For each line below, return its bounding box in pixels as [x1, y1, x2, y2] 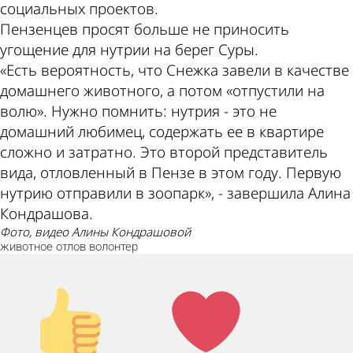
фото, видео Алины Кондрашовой [9, 223, 191, 240]
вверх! [34, 308, 80, 329]
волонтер [89, 239, 138, 254]
